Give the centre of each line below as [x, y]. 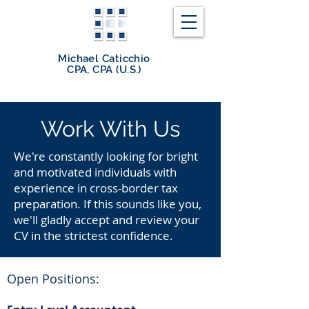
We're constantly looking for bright [106, 156]
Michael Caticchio [104, 59]
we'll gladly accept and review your [107, 220]
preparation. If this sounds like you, [108, 204]
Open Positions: [53, 279]
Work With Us [110, 129]
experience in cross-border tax [96, 188]
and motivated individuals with [95, 172]
